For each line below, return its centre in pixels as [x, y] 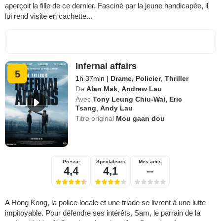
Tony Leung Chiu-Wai [129, 99]
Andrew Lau [142, 89]
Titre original [96, 118]
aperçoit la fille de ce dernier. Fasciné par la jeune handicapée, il [107, 5]
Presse [71, 161]
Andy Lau [117, 108]
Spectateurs [110, 161]
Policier [148, 78]
